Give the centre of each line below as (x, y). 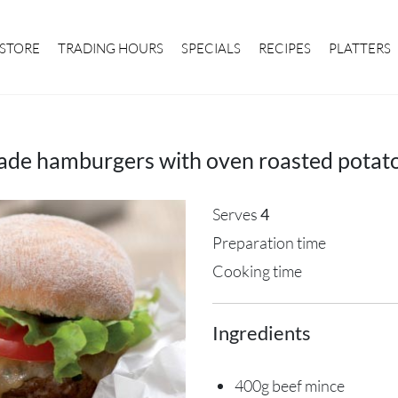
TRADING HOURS (111, 48)
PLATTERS (360, 48)
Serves (236, 214)
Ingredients (261, 333)
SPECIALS (211, 48)
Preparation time (269, 243)
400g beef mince (289, 386)
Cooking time (257, 271)
